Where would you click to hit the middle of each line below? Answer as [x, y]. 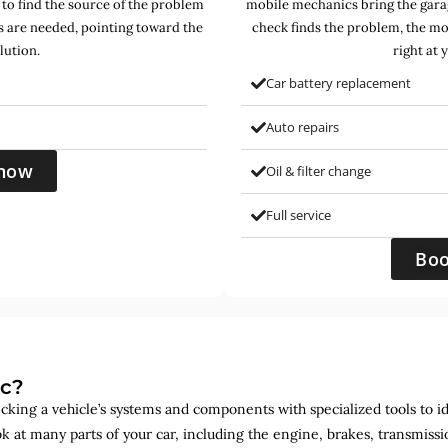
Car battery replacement [338, 82]
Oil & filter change [318, 170]
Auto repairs [302, 126]
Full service [298, 214]
